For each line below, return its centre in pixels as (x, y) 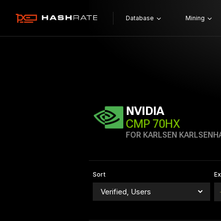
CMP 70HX (153, 124)
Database (140, 18)
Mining (195, 18)
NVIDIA (145, 111)
